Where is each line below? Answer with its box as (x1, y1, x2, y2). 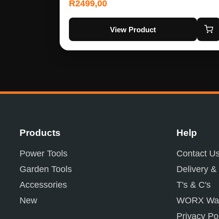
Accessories (20, 180, 67, 190)
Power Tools (20, 149, 67, 159)
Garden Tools (20, 164, 72, 175)
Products (20, 128, 61, 138)
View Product (110, 25, 156, 34)
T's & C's (176, 180, 211, 190)
